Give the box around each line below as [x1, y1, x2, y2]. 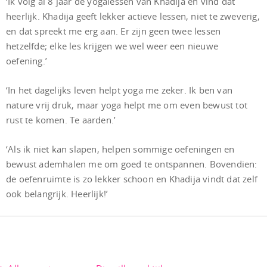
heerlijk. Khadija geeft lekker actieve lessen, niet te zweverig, [6, 10, 260, 22]
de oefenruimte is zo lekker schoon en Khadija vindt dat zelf [6, 173, 258, 185]
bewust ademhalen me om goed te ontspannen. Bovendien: [6, 158, 257, 170]
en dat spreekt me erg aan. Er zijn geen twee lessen [6, 25, 221, 37]
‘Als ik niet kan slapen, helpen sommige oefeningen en [6, 143, 235, 155]
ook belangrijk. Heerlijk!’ [6, 188, 108, 200]
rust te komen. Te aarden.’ [6, 114, 116, 126]
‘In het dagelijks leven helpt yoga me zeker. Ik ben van [6, 84, 233, 96]
